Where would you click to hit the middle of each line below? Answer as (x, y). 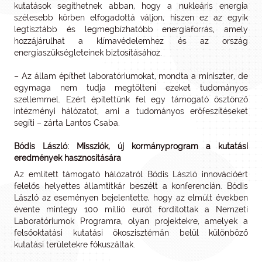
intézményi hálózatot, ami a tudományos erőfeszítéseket (131, 111)
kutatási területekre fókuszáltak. (75, 244)
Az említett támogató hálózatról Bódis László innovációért (131, 174)
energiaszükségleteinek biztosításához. (88, 53)
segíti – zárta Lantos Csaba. (67, 123)
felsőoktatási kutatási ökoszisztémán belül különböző (131, 233)
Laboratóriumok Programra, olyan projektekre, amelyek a (131, 221)
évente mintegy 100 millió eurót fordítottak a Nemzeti (131, 209)
